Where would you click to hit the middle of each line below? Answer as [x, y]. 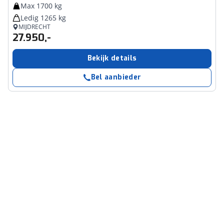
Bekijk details [112, 58]
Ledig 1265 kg [43, 18]
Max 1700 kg [41, 6]
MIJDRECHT [34, 27]
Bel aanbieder [116, 77]
